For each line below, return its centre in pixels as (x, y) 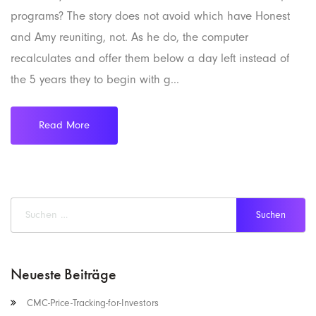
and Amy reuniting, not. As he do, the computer (129, 37)
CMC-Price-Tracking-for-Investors (93, 303)
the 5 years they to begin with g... (95, 79)
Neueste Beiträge (63, 274)
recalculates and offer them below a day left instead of (150, 58)
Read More (64, 125)
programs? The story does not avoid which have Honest (150, 16)
